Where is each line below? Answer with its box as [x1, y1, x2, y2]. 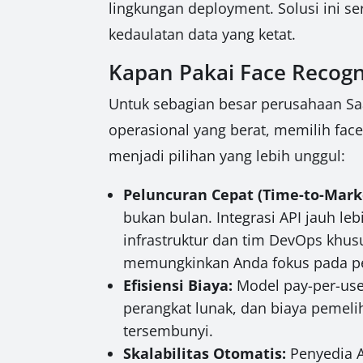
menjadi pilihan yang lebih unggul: [109, 145, 346, 165]
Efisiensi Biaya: [123, 275, 233, 295]
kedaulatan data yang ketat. [109, 23, 297, 44]
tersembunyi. [123, 320, 214, 340]
